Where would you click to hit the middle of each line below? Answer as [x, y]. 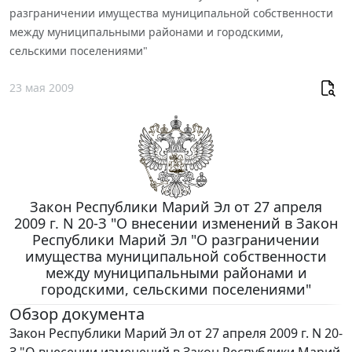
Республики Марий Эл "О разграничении [176, 239]
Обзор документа [77, 313]
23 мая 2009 [42, 87]
